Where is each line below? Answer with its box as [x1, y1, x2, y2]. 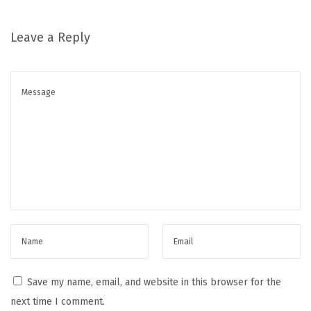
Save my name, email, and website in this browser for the [27, 276, 281, 288]
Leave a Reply [10, 29, 90, 45]
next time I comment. [10, 295, 105, 308]
